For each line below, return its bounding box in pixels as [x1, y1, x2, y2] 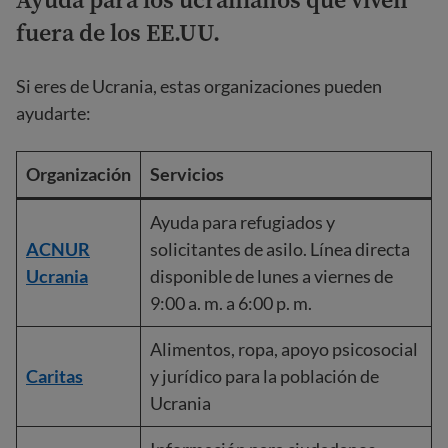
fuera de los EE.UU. [16, 16, 220, 49]
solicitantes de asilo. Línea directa [150, 238, 410, 260]
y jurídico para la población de [150, 365, 379, 387]
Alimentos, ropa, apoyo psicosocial [150, 338, 418, 360]
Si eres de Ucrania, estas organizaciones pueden [16, 75, 382, 97]
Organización [26, 163, 131, 185]
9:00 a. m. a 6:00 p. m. [150, 292, 312, 314]
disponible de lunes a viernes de [150, 265, 393, 287]
